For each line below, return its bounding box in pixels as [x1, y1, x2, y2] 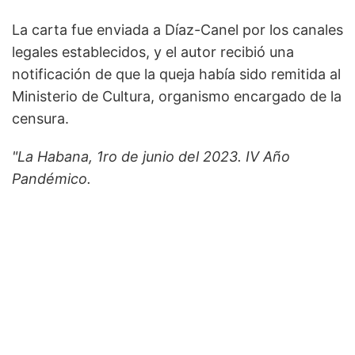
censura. [12, 110, 73, 128]
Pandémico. [12, 170, 91, 188]
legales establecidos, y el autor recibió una [12, 44, 294, 61]
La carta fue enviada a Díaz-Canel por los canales [12, 21, 343, 39]
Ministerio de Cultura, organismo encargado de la [12, 88, 342, 105]
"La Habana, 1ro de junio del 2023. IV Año [12, 148, 290, 166]
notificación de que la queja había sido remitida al [12, 66, 341, 83]
